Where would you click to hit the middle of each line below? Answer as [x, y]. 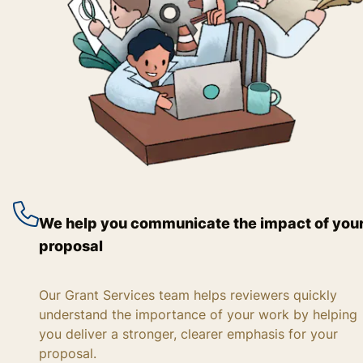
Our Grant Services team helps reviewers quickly [188, 295]
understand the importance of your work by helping [198, 314]
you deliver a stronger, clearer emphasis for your [188, 333]
